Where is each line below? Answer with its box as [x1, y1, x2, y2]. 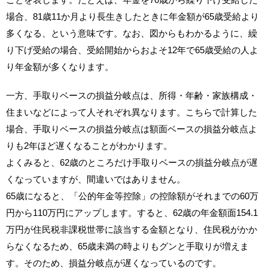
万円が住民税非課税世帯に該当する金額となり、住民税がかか [6, 224, 257, 234]
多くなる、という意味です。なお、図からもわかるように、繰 [6, 28, 257, 38]
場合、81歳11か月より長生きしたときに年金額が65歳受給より [6, 11, 259, 22]
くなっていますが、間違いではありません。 [6, 173, 185, 184]
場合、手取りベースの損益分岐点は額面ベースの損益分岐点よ [6, 123, 257, 134]
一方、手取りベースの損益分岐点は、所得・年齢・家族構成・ [6, 90, 257, 100]
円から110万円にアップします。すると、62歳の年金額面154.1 [6, 207, 258, 218]
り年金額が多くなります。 [6, 61, 114, 72]
